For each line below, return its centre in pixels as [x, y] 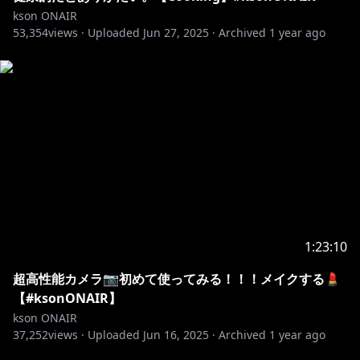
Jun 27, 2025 [176, 33]
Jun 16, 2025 [176, 335]
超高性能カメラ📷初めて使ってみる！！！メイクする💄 [177, 279]
